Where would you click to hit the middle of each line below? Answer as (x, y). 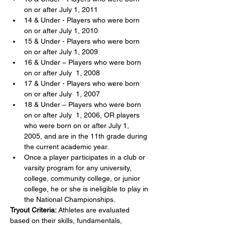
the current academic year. (67, 147)
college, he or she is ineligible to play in (87, 189)
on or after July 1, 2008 (62, 73)
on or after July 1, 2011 (61, 10)
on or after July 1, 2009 (61, 52)
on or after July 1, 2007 (62, 94)
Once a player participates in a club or (86, 157)
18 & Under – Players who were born (84, 104)
